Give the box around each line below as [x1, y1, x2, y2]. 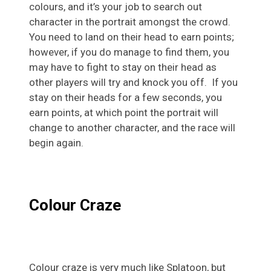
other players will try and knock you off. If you [29, 76, 238, 89]
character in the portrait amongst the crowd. [29, 16, 230, 28]
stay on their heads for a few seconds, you [29, 91, 222, 104]
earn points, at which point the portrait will [29, 106, 218, 119]
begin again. [29, 137, 83, 149]
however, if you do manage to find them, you [29, 46, 229, 59]
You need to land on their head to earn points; [29, 31, 234, 44]
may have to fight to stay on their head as [29, 61, 217, 74]
